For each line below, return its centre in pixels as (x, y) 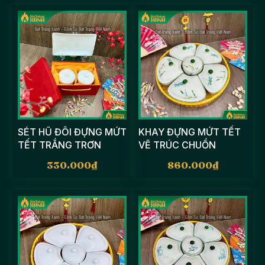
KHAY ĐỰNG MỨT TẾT (190, 132)
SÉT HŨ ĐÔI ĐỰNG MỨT (72, 132)
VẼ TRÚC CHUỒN (177, 145)
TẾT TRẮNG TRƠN (59, 145)
